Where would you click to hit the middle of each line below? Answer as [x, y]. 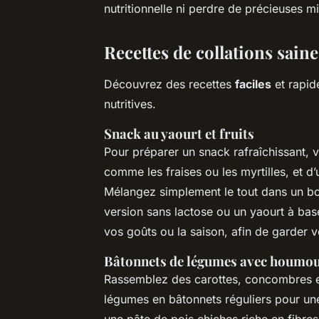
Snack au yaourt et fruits [179, 133]
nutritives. [130, 104]
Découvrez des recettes [169, 84]
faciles [253, 84]
